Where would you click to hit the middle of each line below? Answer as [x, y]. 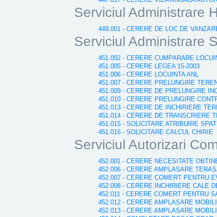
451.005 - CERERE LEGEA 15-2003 [149, 66]
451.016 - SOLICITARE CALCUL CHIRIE [156, 132]
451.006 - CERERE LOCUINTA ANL [148, 74]
